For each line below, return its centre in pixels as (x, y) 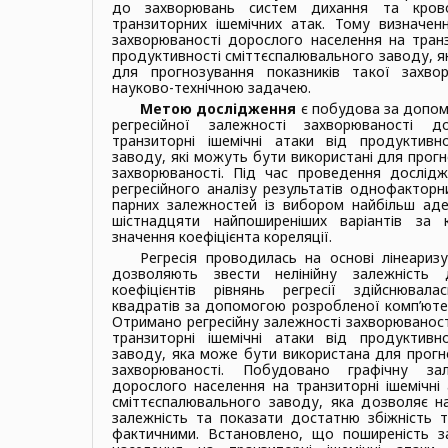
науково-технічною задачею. (211, 87)
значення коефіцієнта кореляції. (222, 236)
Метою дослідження (218, 108)
